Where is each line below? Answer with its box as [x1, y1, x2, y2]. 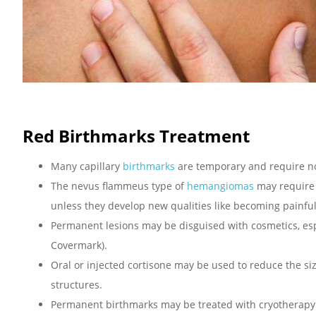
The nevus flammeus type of [51, 178, 187, 193]
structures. [51, 277, 102, 291]
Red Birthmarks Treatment [23, 123, 250, 147]
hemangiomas [187, 178, 254, 193]
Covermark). [51, 238, 107, 252]
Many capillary [51, 159, 123, 173]
